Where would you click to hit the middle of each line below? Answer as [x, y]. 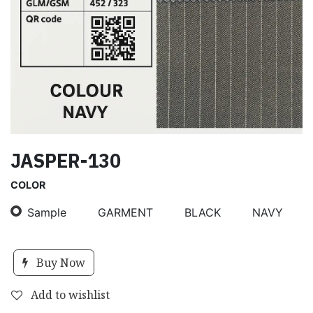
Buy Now [59, 262]
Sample [47, 212]
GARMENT [125, 212]
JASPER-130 [66, 160]
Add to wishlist [70, 294]
